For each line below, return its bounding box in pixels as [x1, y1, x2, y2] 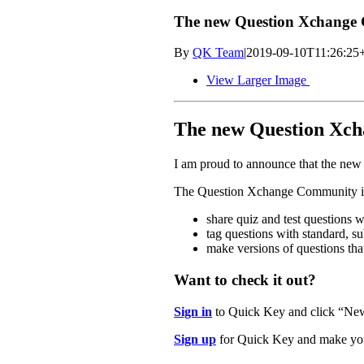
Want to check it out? [174, 271, 316, 288]
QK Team [193, 45, 244, 60]
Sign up [174, 331, 216, 346]
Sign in [174, 304, 212, 318]
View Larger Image [206, 73, 306, 88]
